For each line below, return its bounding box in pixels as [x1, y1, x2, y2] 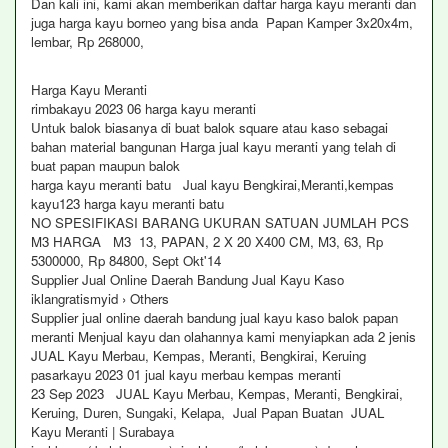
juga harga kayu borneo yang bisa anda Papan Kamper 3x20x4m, [31, 13, 413, 32]
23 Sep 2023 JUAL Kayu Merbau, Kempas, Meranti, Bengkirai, [31, 384, 403, 403]
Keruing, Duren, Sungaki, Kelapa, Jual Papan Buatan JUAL [31, 403, 384, 422]
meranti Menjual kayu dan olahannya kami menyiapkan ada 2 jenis [31, 327, 416, 346]
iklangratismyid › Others [31, 289, 169, 308]
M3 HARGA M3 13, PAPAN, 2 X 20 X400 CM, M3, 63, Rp [31, 232, 383, 251]
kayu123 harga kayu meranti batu [31, 194, 224, 213]
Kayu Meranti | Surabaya [31, 422, 178, 441]
